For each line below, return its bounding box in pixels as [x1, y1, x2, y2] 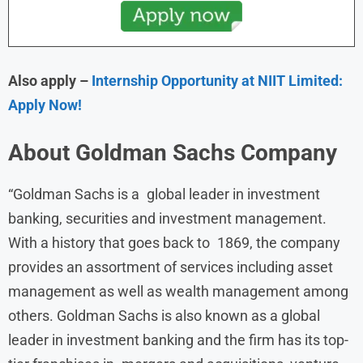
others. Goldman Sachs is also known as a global [8, 306, 320, 324]
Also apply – [8, 71, 88, 89]
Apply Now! [8, 96, 82, 113]
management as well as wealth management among [8, 282, 348, 300]
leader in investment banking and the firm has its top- [8, 331, 348, 348]
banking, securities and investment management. [8, 209, 327, 227]
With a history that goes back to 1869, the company [8, 233, 340, 251]
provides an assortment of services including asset [8, 258, 333, 275]
